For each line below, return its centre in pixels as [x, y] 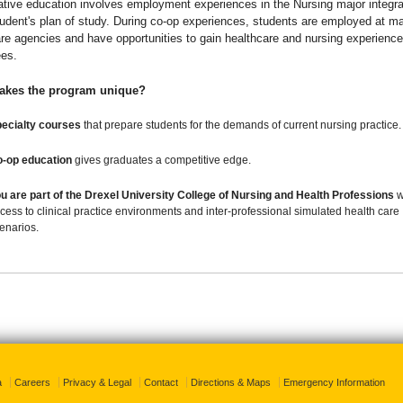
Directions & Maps [231, 382]
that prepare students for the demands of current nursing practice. [241, 125]
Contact [161, 382]
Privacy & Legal [97, 382]
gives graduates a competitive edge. [161, 160]
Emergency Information [334, 382]
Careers [32, 382]
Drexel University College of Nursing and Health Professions [239, 195]
